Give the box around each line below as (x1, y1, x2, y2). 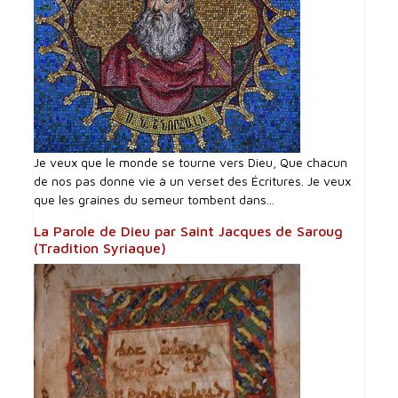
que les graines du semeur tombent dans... (34, 192, 275, 208)
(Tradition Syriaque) (34, 240, 167, 257)
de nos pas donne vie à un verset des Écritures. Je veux (34, 173, 352, 189)
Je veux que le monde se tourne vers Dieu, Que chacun (34, 155, 348, 171)
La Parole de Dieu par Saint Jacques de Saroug (34, 223, 344, 240)
